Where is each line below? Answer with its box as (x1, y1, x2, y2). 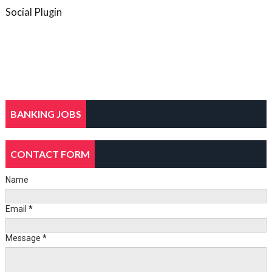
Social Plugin (5, 5, 62, 18)
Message (5, 233, 42, 243)
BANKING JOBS (10, 107, 81, 120)
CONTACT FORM (10, 148, 90, 160)
